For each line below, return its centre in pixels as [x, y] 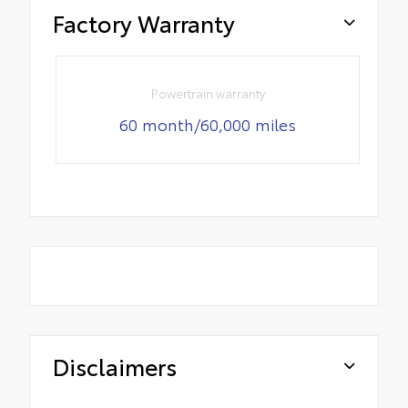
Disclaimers [115, 365]
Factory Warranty [144, 23]
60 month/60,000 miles [208, 123]
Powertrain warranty [208, 92]
